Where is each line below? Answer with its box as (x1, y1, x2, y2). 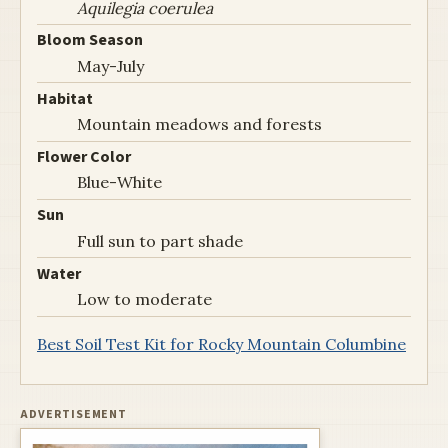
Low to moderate (77, 289, 212, 310)
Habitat (37, 87, 93, 110)
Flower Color (37, 146, 131, 169)
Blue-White (77, 172, 162, 193)
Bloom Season (37, 29, 143, 52)
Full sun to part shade (77, 230, 243, 251)
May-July (77, 55, 144, 76)
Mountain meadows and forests (77, 114, 322, 135)
